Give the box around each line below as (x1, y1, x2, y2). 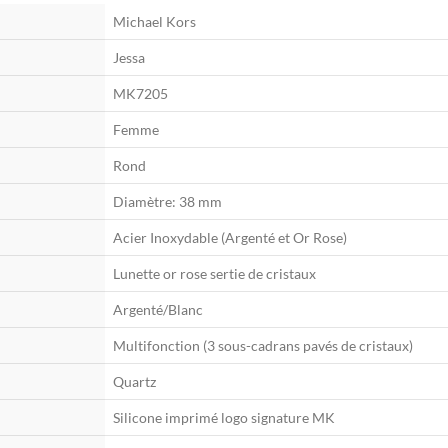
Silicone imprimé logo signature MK (113, 409, 335, 427)
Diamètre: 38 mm (113, 193, 222, 211)
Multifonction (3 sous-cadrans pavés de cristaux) (113, 337, 413, 355)
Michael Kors (113, 13, 196, 31)
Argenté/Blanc (113, 301, 203, 319)
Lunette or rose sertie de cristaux (113, 265, 316, 283)
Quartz (113, 373, 156, 391)
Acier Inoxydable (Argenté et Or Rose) (113, 229, 347, 247)
